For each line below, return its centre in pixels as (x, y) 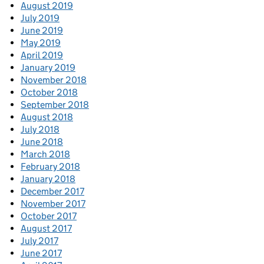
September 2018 (55, 105)
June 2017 (41, 253)
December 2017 (52, 192)
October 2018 (49, 93)
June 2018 (42, 142)
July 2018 (40, 130)
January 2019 (48, 68)
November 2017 (53, 204)
